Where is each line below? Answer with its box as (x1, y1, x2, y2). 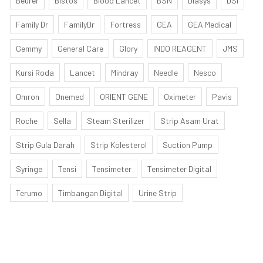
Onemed (55, 92, 84, 102)
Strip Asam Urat (160, 116, 219, 126)
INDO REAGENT (153, 43, 207, 53)
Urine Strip (139, 188, 177, 198)
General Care (58, 43, 103, 53)
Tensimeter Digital (147, 164, 211, 174)
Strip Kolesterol (90, 140, 147, 150)
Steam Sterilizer (87, 116, 144, 126)
